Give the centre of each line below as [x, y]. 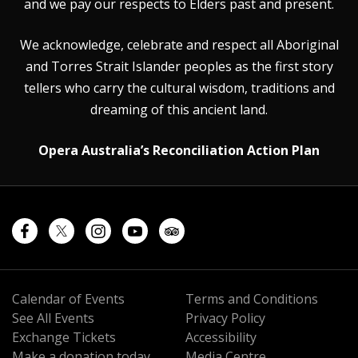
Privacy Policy [225, 318]
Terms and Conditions [252, 299]
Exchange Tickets [64, 337]
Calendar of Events [68, 299]
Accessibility [221, 337]
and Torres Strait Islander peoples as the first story [179, 66]
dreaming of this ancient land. [179, 109]
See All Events [53, 318]
